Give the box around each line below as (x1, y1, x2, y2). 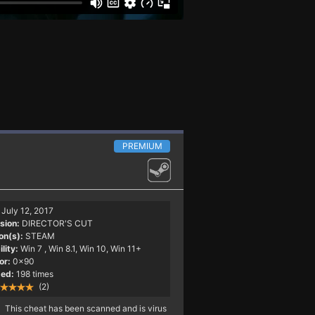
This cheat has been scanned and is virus (4, 302, 167, 314)
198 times (15, 268, 53, 279)
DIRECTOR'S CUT (21, 217, 93, 229)
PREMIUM (122, 140, 162, 151)
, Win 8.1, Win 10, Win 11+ (44, 243, 141, 254)
